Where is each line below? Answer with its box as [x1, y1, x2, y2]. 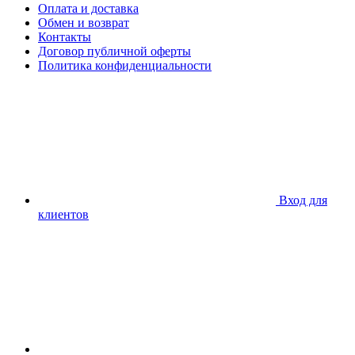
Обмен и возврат [38, 15, 129, 29]
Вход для [279, 193, 327, 207]
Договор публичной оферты [38, 44, 191, 58]
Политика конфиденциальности [38, 58, 212, 72]
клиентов [38, 207, 89, 221]
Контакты [38, 29, 91, 44]
